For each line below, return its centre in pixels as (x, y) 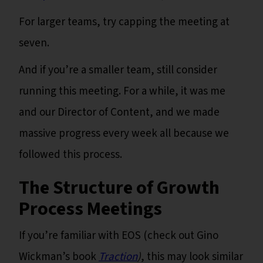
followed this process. (70, 155)
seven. (34, 43)
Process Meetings (90, 209)
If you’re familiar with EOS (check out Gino (119, 236)
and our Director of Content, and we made (119, 113)
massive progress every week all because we (124, 134)
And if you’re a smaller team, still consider (118, 70)
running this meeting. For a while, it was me (122, 92)
